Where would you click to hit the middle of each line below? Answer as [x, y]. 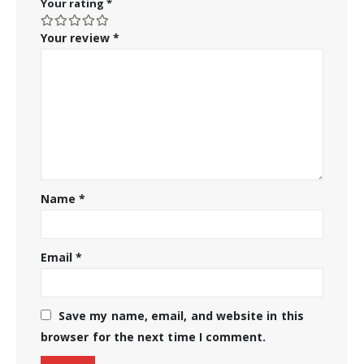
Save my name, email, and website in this [181, 316]
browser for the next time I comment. [154, 337]
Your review [77, 38]
